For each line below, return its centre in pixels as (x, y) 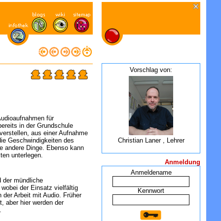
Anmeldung (183, 162)
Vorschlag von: (151, 70)
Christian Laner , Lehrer (151, 140)
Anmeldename (151, 172)
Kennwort (151, 191)
